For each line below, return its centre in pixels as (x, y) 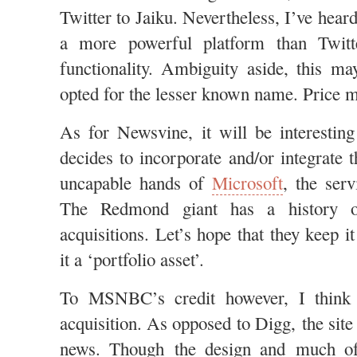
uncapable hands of (136, 182)
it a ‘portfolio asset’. (132, 259)
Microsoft (247, 182)
